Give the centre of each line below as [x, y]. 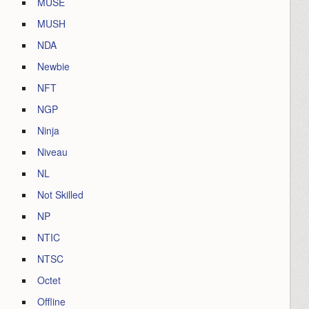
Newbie [54, 66]
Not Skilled [61, 195]
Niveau [53, 152]
